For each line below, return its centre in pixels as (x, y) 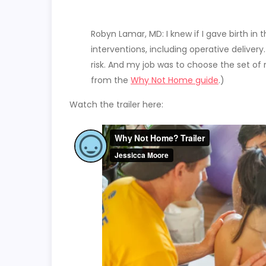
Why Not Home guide (175, 80)
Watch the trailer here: (116, 104)
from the (111, 80)
